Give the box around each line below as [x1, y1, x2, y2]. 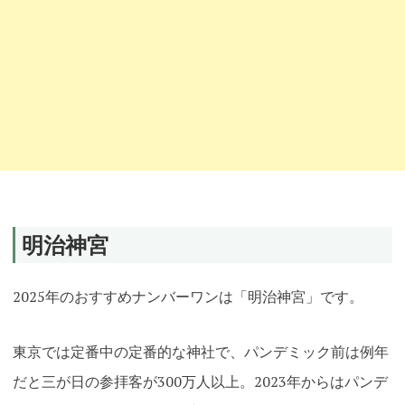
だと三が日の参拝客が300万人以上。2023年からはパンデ [12, 372, 388, 392]
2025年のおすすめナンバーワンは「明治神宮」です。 [12, 286, 363, 306]
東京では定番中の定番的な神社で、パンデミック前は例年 [12, 342, 389, 363]
